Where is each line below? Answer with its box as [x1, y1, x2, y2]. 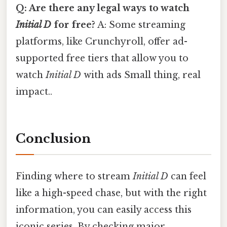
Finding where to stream [16, 171, 133, 182]
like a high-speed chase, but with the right [16, 187, 207, 199]
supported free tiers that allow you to [16, 53, 188, 64]
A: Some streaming [95, 19, 185, 31]
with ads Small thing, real [81, 69, 201, 81]
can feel [168, 171, 206, 182]
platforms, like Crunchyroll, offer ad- [16, 36, 187, 48]
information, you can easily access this [16, 204, 192, 216]
